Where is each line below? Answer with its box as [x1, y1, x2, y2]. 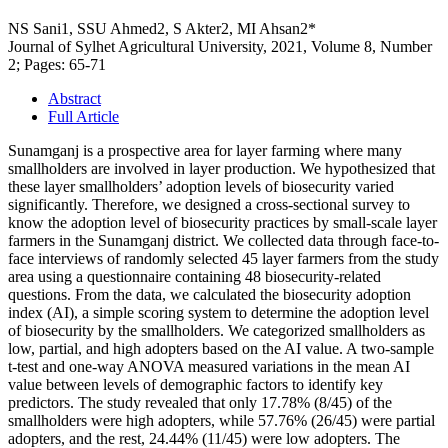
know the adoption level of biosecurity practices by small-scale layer [8, 214, 437, 232]
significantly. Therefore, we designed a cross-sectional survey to [8, 196, 410, 214]
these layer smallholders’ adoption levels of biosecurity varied [8, 178, 394, 196]
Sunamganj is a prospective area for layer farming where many [8, 142, 402, 160]
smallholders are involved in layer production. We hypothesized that [8, 160, 435, 178]
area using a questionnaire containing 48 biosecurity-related [8, 268, 381, 286]
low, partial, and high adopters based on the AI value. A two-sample [8, 340, 434, 358]
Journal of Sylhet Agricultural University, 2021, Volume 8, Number [8, 38, 432, 56]
